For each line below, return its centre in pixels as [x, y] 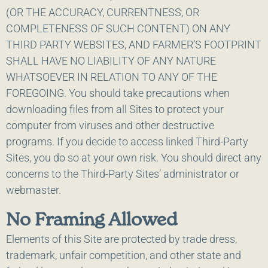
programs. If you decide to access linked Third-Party [127, 142]
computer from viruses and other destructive [110, 126]
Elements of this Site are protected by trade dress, [121, 239]
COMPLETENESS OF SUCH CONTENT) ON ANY [118, 29]
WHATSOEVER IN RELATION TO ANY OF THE [112, 77]
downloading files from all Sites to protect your [115, 109]
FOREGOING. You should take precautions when [118, 93]
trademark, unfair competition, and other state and [124, 255]
